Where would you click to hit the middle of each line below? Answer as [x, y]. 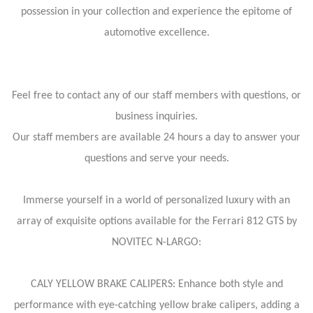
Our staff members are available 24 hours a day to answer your [156, 138]
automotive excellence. [156, 33]
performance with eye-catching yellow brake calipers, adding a [156, 305]
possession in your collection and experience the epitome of [156, 12]
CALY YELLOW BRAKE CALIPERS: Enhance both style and [156, 284]
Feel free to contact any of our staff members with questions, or [156, 96]
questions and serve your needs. [156, 159]
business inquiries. [156, 117]
